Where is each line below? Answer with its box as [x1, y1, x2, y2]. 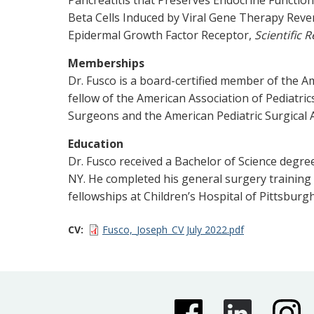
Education [68, 135, 123, 151]
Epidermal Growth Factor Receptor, [68, 27, 254, 43]
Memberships [68, 55, 144, 71]
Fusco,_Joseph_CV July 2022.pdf [102, 222, 244, 236]
